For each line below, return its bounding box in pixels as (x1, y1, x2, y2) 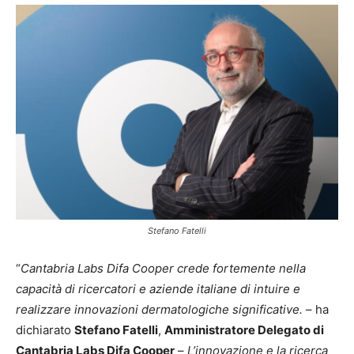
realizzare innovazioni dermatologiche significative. (16, 302, 303, 318)
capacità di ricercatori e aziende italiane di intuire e (16, 281, 300, 297)
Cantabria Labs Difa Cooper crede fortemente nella (21, 261, 306, 277)
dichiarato (16, 322, 74, 338)
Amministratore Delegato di (164, 322, 324, 338)
